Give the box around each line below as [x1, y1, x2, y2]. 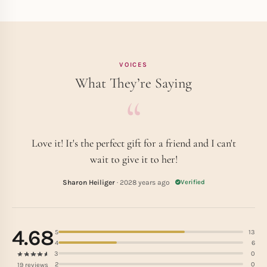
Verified [180, 178, 205, 186]
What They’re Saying [75, 74, 192, 92]
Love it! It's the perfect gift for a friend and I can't [31, 136, 236, 150]
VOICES [119, 61, 148, 69]
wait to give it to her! [89, 153, 178, 166]
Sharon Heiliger [62, 178, 115, 187]
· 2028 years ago [114, 178, 172, 187]
